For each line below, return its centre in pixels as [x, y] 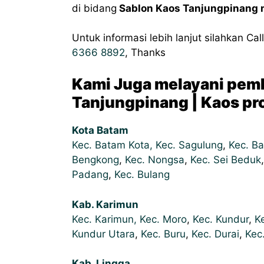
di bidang [94, 8]
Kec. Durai [215, 234]
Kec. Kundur [221, 219]
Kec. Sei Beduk [226, 160]
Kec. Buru [163, 234]
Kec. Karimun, [106, 219]
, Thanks [145, 53]
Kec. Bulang [142, 175]
